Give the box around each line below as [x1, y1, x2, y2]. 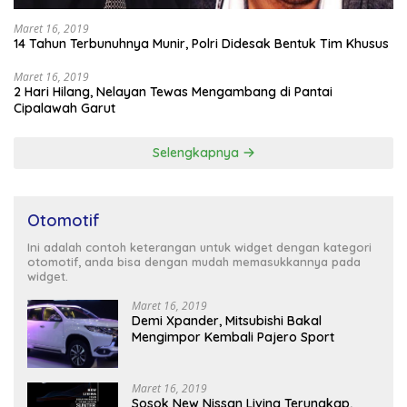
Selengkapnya [152, 144, 243, 161]
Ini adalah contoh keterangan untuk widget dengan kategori [27, 239, 372, 254]
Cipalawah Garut [14, 99, 115, 116]
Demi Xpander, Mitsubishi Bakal [132, 312, 322, 329]
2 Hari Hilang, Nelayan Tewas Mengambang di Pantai [14, 83, 333, 100]
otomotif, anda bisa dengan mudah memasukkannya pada [27, 253, 361, 269]
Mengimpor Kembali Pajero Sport [132, 328, 334, 345]
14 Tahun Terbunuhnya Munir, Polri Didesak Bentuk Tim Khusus [14, 35, 389, 52]
